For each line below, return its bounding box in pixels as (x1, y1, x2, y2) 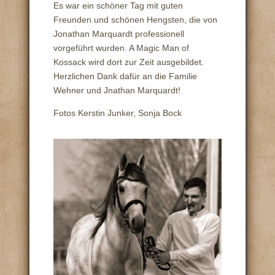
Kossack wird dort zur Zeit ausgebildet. (53, 57, 206, 68)
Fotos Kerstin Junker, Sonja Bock (53, 108, 182, 118)
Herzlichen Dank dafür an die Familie (53, 71, 197, 82)
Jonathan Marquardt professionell (53, 29, 184, 39)
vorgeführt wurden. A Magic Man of (53, 43, 189, 53)
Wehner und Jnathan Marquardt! (53, 85, 180, 96)
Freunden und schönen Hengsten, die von (53, 15, 217, 25)
